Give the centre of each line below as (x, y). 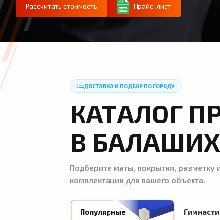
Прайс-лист (152, 6)
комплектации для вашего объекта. (137, 180)
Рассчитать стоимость (61, 6)
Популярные (103, 211)
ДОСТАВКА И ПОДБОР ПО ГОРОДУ (129, 86)
